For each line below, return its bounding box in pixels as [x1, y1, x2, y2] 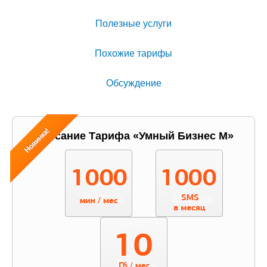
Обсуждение [105, 78, 162, 88]
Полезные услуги [95, 18, 172, 29]
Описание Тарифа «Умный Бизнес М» [33, 130, 234, 142]
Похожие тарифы [95, 48, 172, 58]
